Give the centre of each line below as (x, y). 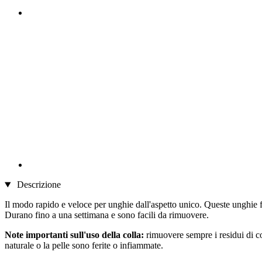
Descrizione (37, 185)
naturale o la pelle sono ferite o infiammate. (84, 246)
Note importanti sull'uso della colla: (74, 235)
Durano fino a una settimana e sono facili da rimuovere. (107, 215)
